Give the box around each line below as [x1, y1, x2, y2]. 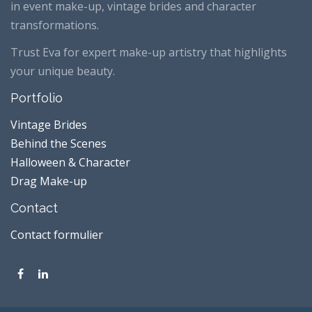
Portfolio [10, 91, 63, 106]
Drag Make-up [10, 173, 87, 189]
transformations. [10, 17, 99, 33]
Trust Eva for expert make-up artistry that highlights [10, 44, 287, 60]
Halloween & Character [10, 154, 130, 170]
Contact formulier [10, 226, 103, 242]
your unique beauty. [10, 63, 115, 79]
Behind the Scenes [10, 135, 107, 151]
